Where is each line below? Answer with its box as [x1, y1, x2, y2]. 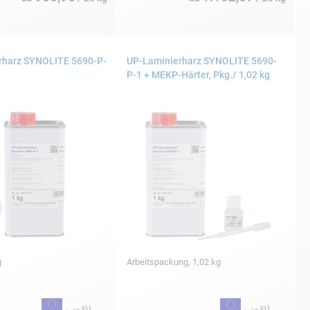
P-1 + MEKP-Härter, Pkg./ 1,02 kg [127, 69, 270, 81]
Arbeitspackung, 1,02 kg [127, 256, 223, 267]
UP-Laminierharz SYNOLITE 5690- [127, 55, 277, 67]
